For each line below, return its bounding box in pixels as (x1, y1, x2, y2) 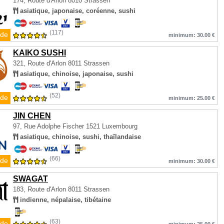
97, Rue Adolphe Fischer (13, 122, 86, 130)
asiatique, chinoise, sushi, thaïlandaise (18, 133, 141, 140)
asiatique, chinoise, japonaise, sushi (18, 70, 133, 77)
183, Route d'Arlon (13, 185, 66, 193)
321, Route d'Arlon (13, 59, 68, 67)
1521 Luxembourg (86, 122, 137, 130)
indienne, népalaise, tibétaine (18, 196, 111, 203)
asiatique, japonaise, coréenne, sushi (18, 7, 135, 14)
